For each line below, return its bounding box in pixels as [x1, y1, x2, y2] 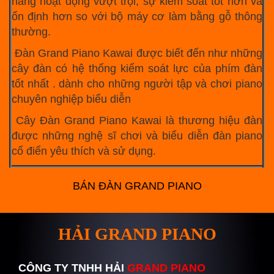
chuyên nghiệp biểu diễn [12, 93, 134, 105]
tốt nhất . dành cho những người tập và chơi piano [12, 78, 262, 90]
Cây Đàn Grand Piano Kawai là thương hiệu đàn [12, 114, 262, 127]
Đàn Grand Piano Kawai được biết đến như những [12, 47, 262, 59]
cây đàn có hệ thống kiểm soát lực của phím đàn [12, 62, 262, 75]
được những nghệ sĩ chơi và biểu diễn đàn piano [12, 130, 262, 142]
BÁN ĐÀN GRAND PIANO [72, 180, 202, 192]
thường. [12, 26, 51, 38]
